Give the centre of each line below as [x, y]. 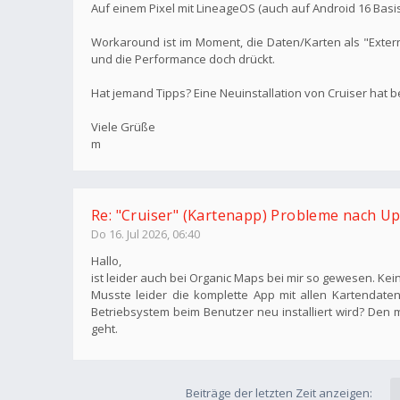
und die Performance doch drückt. [183, 58]
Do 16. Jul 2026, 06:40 [146, 234]
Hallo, [106, 261]
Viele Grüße [123, 126]
